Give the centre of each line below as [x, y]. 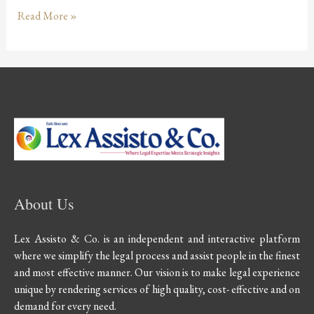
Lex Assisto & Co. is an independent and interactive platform [157, 239]
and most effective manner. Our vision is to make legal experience [157, 273]
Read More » [47, 15]
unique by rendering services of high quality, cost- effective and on [157, 289]
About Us [44, 204]
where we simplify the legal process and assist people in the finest [157, 256]
